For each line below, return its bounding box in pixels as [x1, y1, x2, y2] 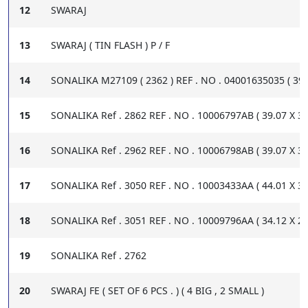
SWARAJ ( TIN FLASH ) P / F [51, 38, 170, 52]
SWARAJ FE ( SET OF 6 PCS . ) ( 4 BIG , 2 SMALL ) [51, 284, 264, 298]
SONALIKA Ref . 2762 [51, 249, 146, 263]
